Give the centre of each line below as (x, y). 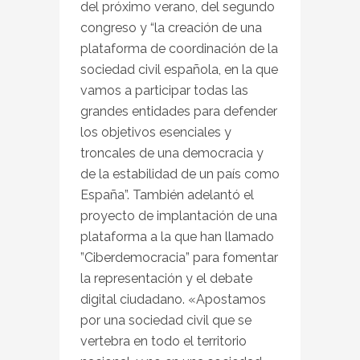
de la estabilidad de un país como (180, 174)
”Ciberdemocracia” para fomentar (179, 257)
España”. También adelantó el (167, 194)
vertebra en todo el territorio (164, 341)
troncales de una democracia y (172, 153)
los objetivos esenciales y (156, 132)
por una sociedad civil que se (166, 320)
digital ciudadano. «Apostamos (173, 299)
